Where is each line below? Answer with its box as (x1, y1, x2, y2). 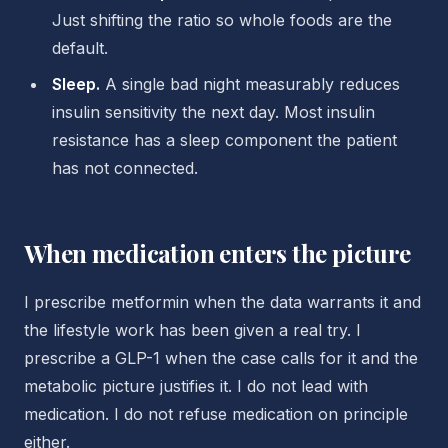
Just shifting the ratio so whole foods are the (52, 10, 392, 30)
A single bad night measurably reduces (100, 74, 400, 94)
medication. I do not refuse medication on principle (24, 404, 408, 424)
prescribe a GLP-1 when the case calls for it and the (24, 348, 418, 368)
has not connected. (52, 158, 198, 178)
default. (52, 38, 108, 58)
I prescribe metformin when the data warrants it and (24, 292, 421, 312)
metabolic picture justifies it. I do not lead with (24, 376, 368, 396)
